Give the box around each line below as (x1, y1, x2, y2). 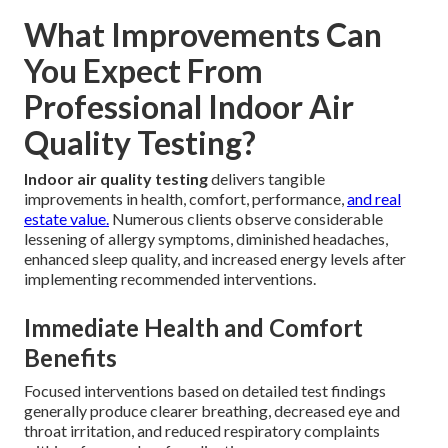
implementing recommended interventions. (24, 269, 316, 288)
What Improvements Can (24, 15, 382, 54)
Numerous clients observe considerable (109, 209, 383, 228)
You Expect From (24, 51, 263, 90)
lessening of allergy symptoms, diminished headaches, (24, 229, 388, 248)
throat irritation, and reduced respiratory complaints (24, 421, 380, 440)
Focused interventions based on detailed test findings (24, 381, 386, 400)
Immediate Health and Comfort (24, 313, 363, 342)
